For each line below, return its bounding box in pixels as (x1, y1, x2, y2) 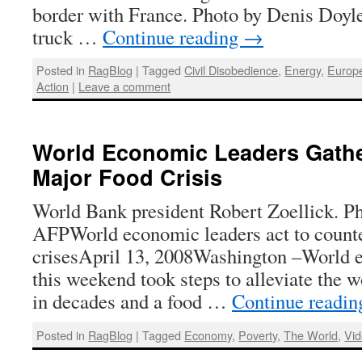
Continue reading (103, 23, 243, 50)
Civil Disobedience (184, 61, 279, 78)
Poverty (238, 326, 278, 343)
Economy (184, 326, 233, 343)
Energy (284, 61, 322, 78)
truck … (32, 23, 103, 50)
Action (36, 77, 69, 95)
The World (284, 326, 339, 343)
